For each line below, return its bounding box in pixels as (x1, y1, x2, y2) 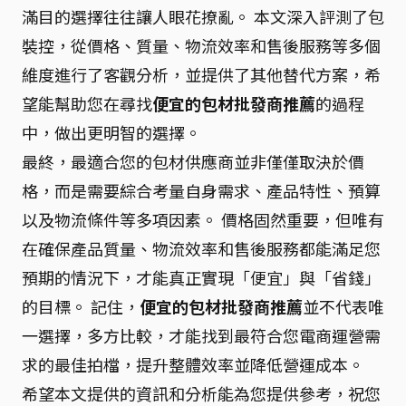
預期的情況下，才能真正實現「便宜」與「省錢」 (22, 266, 381, 289)
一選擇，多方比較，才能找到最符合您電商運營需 (22, 324, 381, 347)
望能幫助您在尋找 (22, 92, 152, 115)
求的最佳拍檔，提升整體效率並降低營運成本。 (22, 353, 364, 376)
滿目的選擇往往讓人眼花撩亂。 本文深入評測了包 (22, 5, 384, 28)
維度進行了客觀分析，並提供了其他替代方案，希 (22, 63, 381, 86)
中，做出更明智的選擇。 (22, 121, 201, 144)
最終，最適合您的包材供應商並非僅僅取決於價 (22, 150, 364, 173)
